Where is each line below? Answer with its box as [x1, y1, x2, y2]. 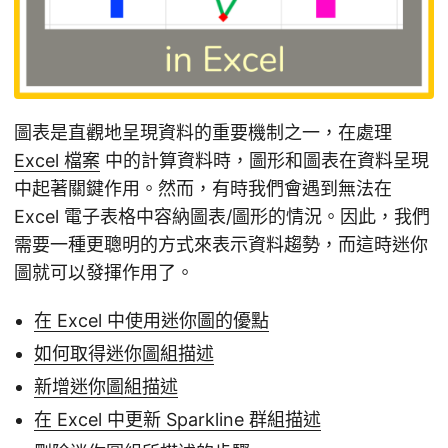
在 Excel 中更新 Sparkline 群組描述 [34, 409, 321, 431]
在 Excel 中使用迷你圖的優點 [34, 310, 269, 332]
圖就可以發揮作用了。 [14, 262, 194, 284]
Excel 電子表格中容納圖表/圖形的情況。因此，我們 [14, 206, 430, 228]
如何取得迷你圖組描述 [34, 343, 214, 365]
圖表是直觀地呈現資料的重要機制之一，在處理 [14, 122, 392, 144]
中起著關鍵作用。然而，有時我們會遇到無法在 [14, 178, 392, 200]
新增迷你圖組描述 [34, 376, 178, 398]
